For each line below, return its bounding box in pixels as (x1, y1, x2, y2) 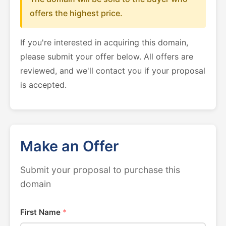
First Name (20, 207, 63, 217)
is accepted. (20, 80, 67, 90)
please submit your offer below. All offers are (20, 51, 193, 62)
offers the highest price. (30, 8, 123, 18)
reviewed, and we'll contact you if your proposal (20, 66, 205, 76)
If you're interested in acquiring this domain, (20, 37, 188, 47)
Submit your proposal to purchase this (20, 164, 180, 175)
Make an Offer (20, 137, 119, 155)
